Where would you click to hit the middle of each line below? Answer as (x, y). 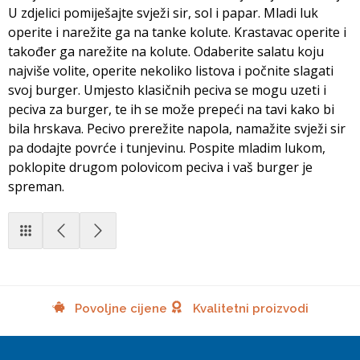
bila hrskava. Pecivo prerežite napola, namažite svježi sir (177, 128)
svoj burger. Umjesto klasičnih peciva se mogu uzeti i (167, 90)
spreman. (38, 186)
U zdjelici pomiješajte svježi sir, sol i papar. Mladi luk (163, 12)
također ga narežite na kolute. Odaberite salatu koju (166, 51)
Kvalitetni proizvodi (249, 308)
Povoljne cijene (119, 308)
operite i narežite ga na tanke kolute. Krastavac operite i (177, 32)
